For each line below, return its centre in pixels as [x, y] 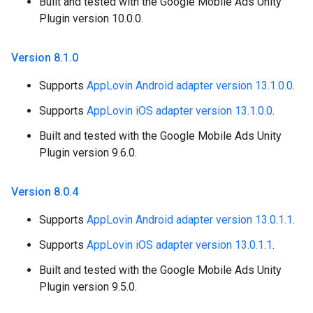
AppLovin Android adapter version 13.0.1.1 [190, 220]
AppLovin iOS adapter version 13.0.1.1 [180, 245]
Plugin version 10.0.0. [91, 19]
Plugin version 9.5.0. [88, 287]
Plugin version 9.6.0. [88, 153]
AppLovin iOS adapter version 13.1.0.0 [180, 111]
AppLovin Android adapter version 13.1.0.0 [190, 86]
